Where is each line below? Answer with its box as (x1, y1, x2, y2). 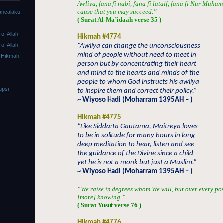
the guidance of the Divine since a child (77, 150, 193, 157)
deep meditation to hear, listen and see (77, 141, 194, 148)
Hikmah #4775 (77, 114, 121, 121)
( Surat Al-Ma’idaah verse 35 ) (77, 16, 161, 23)
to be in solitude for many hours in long (77, 132, 195, 139)
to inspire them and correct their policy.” (77, 87, 197, 95)
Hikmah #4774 (77, 33, 121, 41)
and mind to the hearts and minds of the (77, 69, 199, 77)
